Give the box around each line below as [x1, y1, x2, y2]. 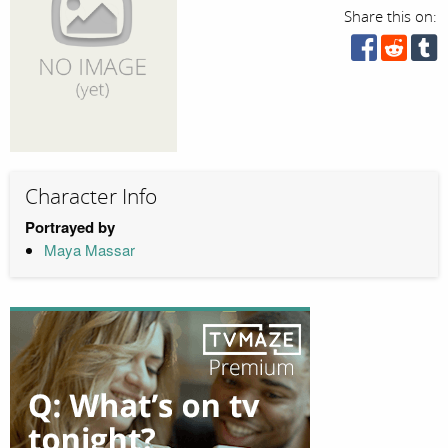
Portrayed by [25, 215, 115, 238]
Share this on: [344, 8, 438, 26]
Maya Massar [43, 238, 135, 260]
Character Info [25, 184, 157, 211]
